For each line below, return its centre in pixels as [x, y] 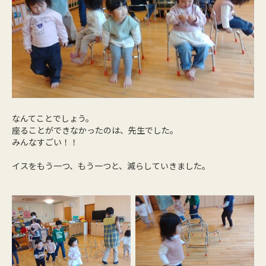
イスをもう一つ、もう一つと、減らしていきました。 [111, 165]
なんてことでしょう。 [53, 118]
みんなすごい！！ [45, 142]
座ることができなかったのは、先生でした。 [95, 130]
